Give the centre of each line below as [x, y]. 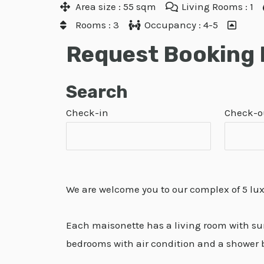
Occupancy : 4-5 [181, 25]
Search [97, 92]
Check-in [87, 113]
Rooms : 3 [98, 25]
